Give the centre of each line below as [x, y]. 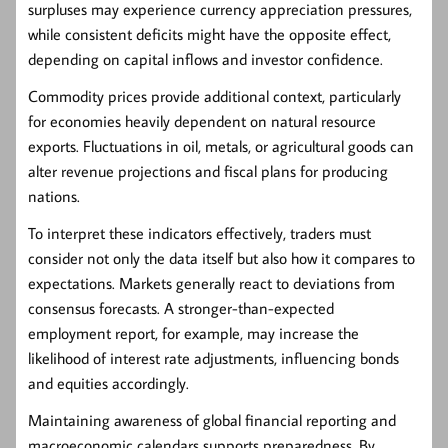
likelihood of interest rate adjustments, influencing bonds [213, 358]
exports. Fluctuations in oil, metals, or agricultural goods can [221, 146]
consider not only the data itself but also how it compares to [221, 258]
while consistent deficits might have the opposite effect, [209, 34]
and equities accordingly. [108, 383]
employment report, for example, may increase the [193, 333]
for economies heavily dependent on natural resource [202, 121]
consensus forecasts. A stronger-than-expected [181, 308]
